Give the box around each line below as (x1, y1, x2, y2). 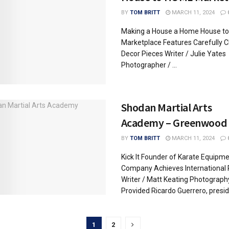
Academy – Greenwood (121, 115, 227, 130)
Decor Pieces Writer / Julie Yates (121, 50, 226, 58)
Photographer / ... (121, 61, 177, 69)
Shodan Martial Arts (121, 100, 212, 114)
